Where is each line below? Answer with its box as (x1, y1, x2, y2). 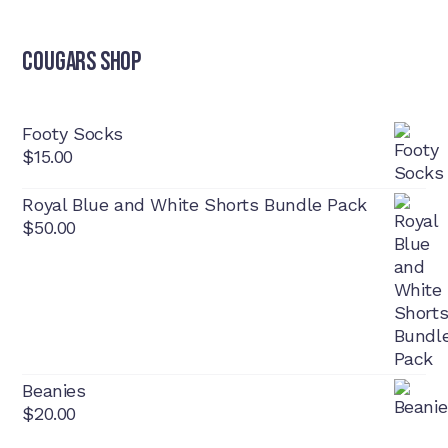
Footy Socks (22, 123, 123, 144)
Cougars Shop (22, 47, 141, 78)
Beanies (22, 380, 86, 401)
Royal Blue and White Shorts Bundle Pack (22, 194, 367, 215)
